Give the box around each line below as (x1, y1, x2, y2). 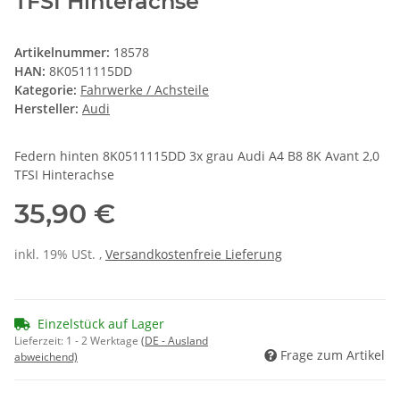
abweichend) (14, 349, 78, 365)
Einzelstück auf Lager (37, 315, 164, 333)
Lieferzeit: (14, 333, 66, 349)
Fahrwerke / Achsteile (80, 81, 209, 99)
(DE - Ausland (141, 333, 208, 349)
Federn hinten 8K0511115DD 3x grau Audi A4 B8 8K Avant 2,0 (14, 147, 379, 165)
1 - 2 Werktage (66, 333, 141, 349)
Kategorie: (14, 81, 80, 99)
